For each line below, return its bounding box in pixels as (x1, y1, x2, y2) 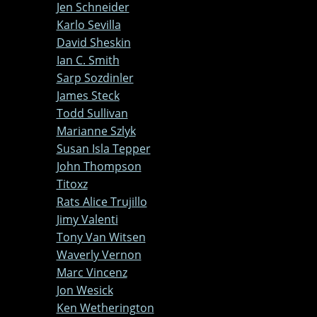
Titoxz (56, 175, 88, 192)
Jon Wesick (56, 282, 113, 298)
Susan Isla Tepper (56, 140, 151, 156)
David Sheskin (56, 34, 131, 50)
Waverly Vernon (56, 246, 142, 263)
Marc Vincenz (56, 264, 127, 280)
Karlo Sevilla (56, 16, 121, 33)
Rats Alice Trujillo (56, 193, 147, 209)
